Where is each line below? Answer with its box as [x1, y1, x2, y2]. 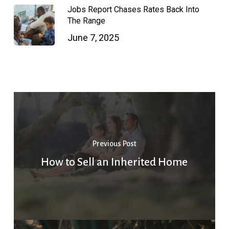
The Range [67, 16, 105, 26]
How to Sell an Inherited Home [41, 156, 188, 168]
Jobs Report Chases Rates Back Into [67, 5, 199, 15]
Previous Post [92, 139, 136, 148]
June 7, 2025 [67, 32, 119, 43]
